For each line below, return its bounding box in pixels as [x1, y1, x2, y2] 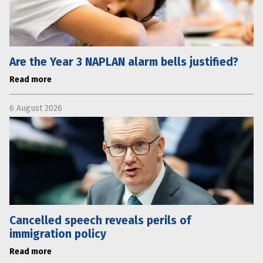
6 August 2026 [9, 103, 62, 113]
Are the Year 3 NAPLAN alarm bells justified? [9, 55, 238, 69]
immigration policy [9, 227, 106, 241]
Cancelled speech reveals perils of [9, 213, 191, 227]
